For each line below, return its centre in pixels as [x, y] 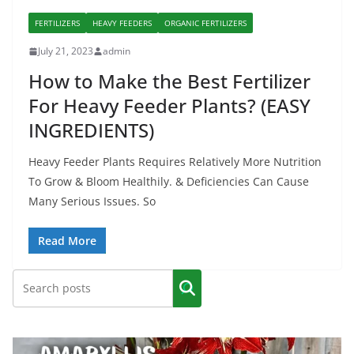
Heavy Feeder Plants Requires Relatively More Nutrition [175, 162]
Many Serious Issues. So [92, 201]
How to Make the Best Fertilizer [169, 81]
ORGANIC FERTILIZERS [205, 23]
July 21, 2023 [66, 51]
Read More [67, 241]
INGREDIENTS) [91, 130]
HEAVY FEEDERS [122, 23]
